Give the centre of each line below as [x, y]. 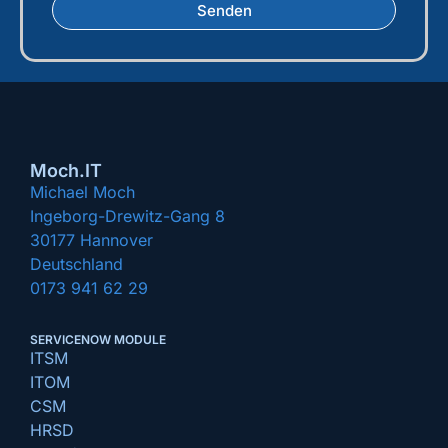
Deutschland [76, 264]
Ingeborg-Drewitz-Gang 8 [127, 216]
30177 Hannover [91, 240]
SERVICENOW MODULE [98, 340]
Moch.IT [66, 171]
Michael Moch [82, 192]
